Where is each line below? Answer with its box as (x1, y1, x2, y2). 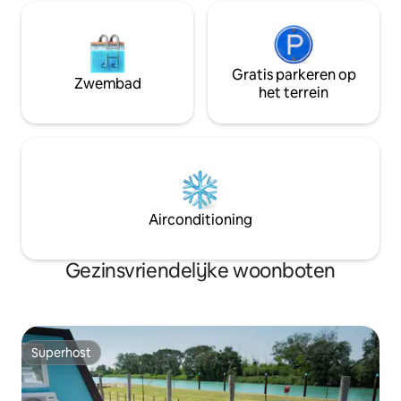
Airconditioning (149, 210, 252, 230)
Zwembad (73, 74, 141, 94)
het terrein (259, 83, 328, 103)
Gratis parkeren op (231, 65, 356, 85)
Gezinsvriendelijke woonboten (64, 258, 337, 285)
